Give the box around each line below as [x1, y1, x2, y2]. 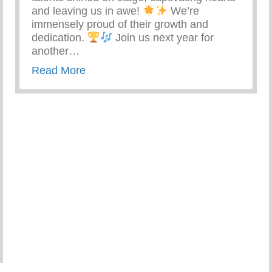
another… [32, 45, 80, 58]
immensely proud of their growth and [32, 18, 208, 31]
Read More [32, 64, 86, 77]
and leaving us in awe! [32, 5, 143, 18]
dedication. [32, 32, 87, 44]
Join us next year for [112, 32, 214, 44]
